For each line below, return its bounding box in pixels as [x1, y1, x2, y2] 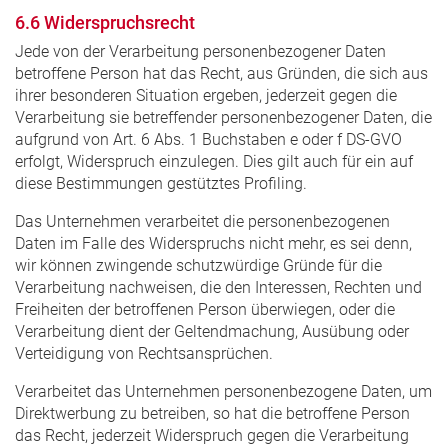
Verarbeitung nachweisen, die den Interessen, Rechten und [15, 277, 422, 297]
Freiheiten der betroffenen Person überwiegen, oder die [15, 299, 395, 319]
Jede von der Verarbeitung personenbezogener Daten [15, 41, 386, 61]
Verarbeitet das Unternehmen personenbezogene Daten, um [15, 381, 432, 401]
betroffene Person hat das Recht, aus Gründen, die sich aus [15, 63, 428, 83]
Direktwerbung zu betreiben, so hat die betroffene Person [15, 403, 410, 423]
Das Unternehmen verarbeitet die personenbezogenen [15, 211, 390, 231]
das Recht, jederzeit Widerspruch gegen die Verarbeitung [15, 425, 409, 445]
